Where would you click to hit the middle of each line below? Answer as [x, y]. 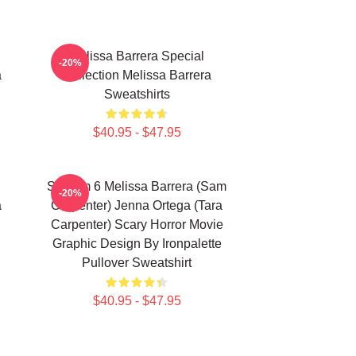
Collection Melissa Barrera [137, 75]
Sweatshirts [137, 94]
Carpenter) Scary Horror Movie [137, 224]
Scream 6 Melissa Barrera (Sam [137, 186]
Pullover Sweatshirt [137, 263]
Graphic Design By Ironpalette [137, 244]
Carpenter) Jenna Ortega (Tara [137, 205]
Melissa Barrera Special [137, 56]
